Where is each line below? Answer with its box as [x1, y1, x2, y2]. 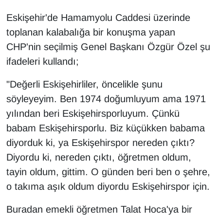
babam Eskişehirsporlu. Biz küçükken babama [6, 123, 205, 134]
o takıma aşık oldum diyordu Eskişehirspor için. [6, 181, 210, 192]
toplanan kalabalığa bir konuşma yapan [6, 27, 175, 38]
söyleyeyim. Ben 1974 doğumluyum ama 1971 [6, 93, 206, 105]
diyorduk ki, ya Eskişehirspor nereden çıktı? [6, 137, 195, 148]
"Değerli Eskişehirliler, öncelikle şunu [6, 79, 163, 90]
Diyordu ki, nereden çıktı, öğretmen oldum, [6, 152, 191, 163]
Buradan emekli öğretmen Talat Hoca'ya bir [6, 204, 192, 215]
